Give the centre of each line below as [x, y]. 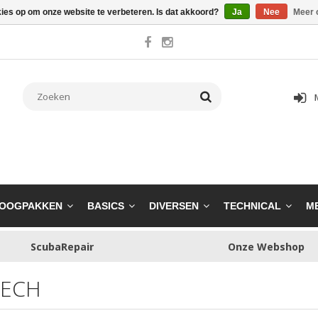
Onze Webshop [266, 246]
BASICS [106, 206]
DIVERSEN [174, 206]
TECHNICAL [252, 206]
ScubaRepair [62, 246]
